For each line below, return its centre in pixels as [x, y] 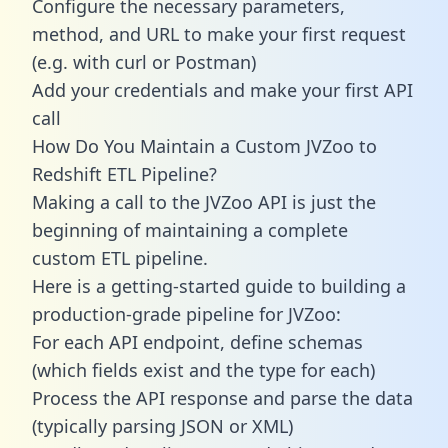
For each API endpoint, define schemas [197, 341]
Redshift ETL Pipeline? [124, 173]
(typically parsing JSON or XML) [162, 425]
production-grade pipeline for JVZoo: [186, 313]
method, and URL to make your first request [219, 33]
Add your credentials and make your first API [222, 89]
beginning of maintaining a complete [190, 229]
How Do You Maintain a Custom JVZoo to [204, 145]
